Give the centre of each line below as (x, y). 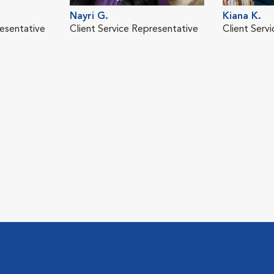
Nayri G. (89, 16)
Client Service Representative (134, 29)
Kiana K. (242, 16)
